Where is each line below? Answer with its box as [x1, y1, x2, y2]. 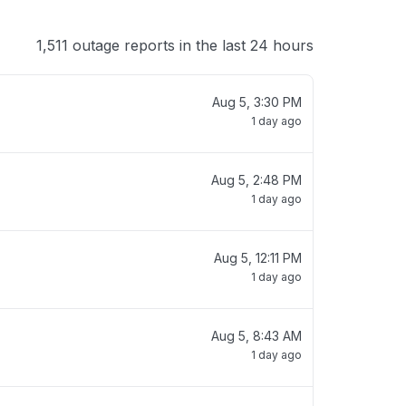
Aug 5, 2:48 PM [211, 172, 302, 188]
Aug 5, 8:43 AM [211, 328, 302, 343]
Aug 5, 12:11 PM [214, 250, 302, 266]
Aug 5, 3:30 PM [212, 94, 302, 110]
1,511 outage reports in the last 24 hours [36, 36, 314, 54]
